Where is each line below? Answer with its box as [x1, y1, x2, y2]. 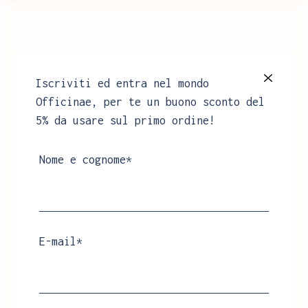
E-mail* [39, 234, 83, 247]
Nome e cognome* [39, 153, 133, 166]
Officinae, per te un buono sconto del [36, 95, 265, 108]
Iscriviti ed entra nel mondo [36, 76, 210, 89]
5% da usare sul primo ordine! [36, 113, 216, 126]
